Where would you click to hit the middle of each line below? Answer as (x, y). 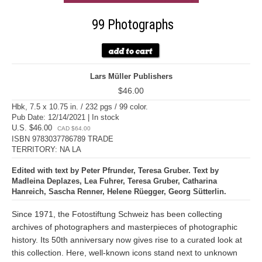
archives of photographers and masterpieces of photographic (125, 227)
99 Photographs (133, 25)
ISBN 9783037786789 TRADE (63, 139)
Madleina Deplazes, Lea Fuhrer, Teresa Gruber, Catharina (114, 181)
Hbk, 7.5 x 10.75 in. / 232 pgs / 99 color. (80, 107)
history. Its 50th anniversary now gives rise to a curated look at (127, 240)
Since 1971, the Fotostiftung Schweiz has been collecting (117, 214)
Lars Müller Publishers (131, 76)
